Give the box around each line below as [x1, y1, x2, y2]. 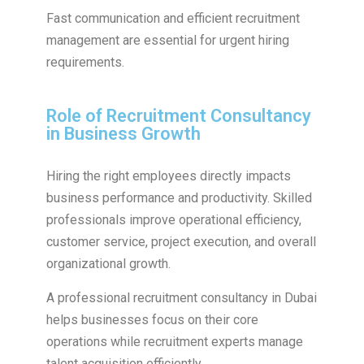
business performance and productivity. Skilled [45, 190, 312, 206]
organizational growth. [45, 256, 171, 272]
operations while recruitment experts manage [45, 334, 303, 350]
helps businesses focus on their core [45, 312, 258, 328]
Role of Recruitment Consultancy [45, 106, 311, 127]
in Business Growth [45, 123, 201, 145]
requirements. [45, 54, 124, 71]
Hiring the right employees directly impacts [45, 168, 291, 184]
